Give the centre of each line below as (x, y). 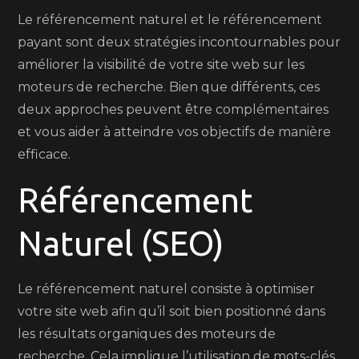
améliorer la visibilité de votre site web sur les (161, 65)
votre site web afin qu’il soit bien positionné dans (172, 311)
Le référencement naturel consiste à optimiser (167, 289)
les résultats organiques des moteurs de (147, 334)
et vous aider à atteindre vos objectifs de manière (175, 132)
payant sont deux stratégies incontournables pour (179, 42)
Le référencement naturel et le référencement (170, 20)
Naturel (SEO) (121, 243)
